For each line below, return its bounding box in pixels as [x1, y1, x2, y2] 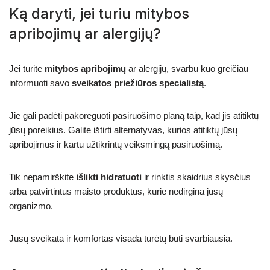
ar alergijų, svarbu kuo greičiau [126, 63, 248, 74]
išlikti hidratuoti [76, 171, 142, 182]
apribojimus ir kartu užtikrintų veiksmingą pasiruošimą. [9, 139, 222, 149]
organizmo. [9, 200, 53, 211]
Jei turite [9, 63, 45, 74]
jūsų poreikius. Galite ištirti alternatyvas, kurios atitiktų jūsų [9, 124, 237, 135]
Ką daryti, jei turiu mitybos [9, 4, 189, 22]
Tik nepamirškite [9, 171, 76, 182]
